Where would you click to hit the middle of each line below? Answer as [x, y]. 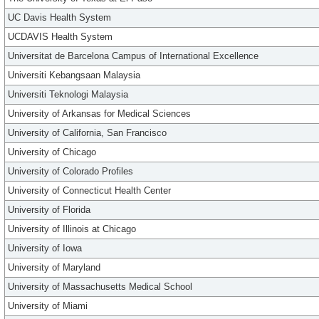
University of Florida [49, 210]
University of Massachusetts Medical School [100, 287]
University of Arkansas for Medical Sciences [99, 114]
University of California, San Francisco [87, 133]
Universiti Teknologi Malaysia [68, 95]
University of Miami [48, 306]
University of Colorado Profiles [70, 172]
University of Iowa [45, 249]
